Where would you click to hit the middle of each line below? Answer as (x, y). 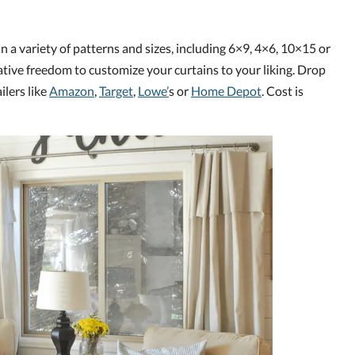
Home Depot (226, 91)
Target (116, 91)
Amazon (72, 91)
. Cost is (282, 91)
